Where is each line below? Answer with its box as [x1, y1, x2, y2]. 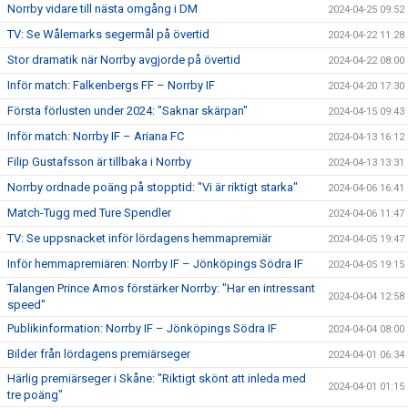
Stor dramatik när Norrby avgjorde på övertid [7, 52, 240, 66]
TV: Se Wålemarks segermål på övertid [7, 26, 209, 41]
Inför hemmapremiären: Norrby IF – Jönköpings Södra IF [7, 256, 303, 270]
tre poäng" [7, 387, 63, 402]
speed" [7, 297, 46, 311]
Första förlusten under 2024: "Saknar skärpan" [7, 103, 248, 117]
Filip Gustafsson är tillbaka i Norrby [7, 154, 191, 168]
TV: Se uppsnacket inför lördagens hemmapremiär [7, 230, 271, 245]
